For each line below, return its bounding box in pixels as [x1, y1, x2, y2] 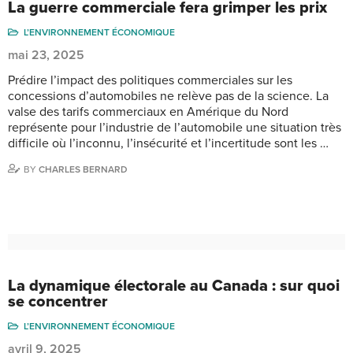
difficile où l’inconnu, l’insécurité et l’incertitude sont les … [8, 135, 329, 151]
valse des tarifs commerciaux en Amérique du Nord [8, 103, 288, 120]
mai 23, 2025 [8, 46, 84, 63]
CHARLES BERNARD [39, 163, 128, 175]
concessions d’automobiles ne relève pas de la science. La [8, 87, 329, 104]
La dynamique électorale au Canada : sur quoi [8, 276, 340, 295]
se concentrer [8, 292, 108, 311]
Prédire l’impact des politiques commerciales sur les [8, 72, 292, 88]
